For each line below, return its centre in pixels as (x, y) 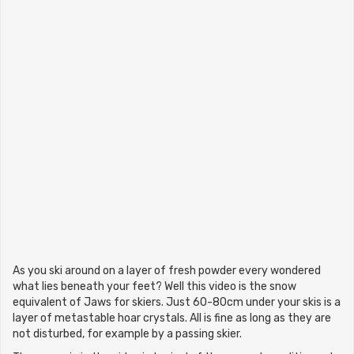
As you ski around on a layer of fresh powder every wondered (167, 271)
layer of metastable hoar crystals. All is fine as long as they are (172, 318)
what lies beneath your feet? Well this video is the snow (154, 287)
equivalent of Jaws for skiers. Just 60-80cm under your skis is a (177, 303)
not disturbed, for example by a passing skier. (127, 334)
